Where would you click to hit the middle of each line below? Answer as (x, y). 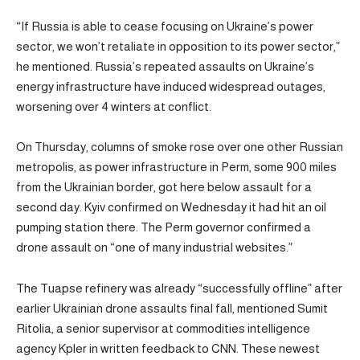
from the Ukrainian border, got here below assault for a (164, 187)
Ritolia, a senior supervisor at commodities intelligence (163, 328)
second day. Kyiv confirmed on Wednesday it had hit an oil (171, 207)
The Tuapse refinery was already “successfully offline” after (179, 288)
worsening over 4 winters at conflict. (114, 106)
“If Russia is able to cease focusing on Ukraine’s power (165, 26)
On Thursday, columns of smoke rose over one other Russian (180, 147)
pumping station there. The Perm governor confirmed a (164, 227)
